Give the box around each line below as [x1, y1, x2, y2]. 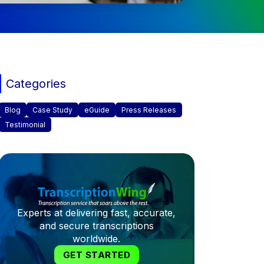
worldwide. [72, 232, 121, 245]
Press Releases [121, 105, 176, 114]
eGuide [84, 105, 110, 114]
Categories [5, 76, 66, 91]
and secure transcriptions [39, 219, 154, 232]
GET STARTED [62, 249, 131, 260]
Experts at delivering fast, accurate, [17, 206, 176, 219]
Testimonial [4, 120, 45, 129]
